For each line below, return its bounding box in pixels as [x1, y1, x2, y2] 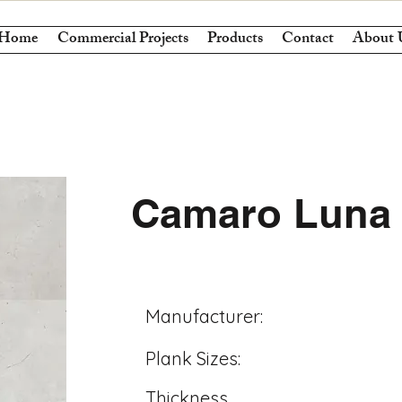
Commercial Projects [57, 26, 188, 53]
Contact [281, 26, 334, 53]
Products [206, 26, 263, 53]
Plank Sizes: [145, 347, 240, 370]
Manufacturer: [145, 305, 263, 328]
